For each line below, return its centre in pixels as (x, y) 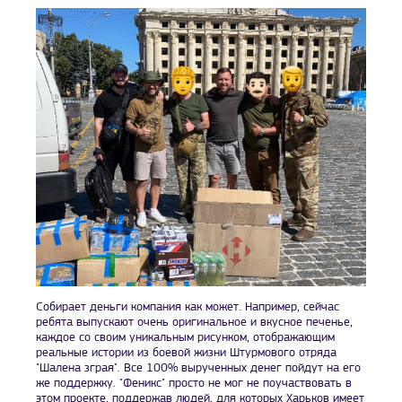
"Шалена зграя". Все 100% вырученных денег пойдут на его (198, 368)
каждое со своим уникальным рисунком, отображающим (185, 337)
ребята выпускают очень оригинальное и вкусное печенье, (194, 322)
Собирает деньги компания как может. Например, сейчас (188, 307)
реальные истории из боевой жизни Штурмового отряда (186, 353)
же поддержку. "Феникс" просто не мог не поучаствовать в (194, 383)
